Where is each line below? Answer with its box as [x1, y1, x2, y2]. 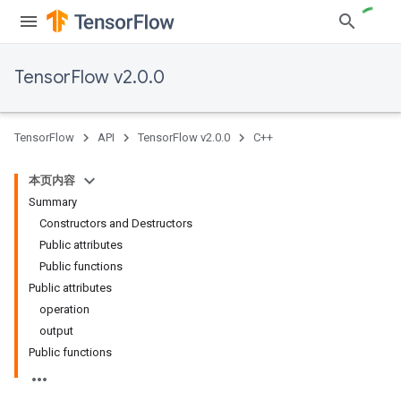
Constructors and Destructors [39, 217, 192, 230]
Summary [29, 195, 77, 209]
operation [39, 303, 90, 316]
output [39, 324, 73, 337]
